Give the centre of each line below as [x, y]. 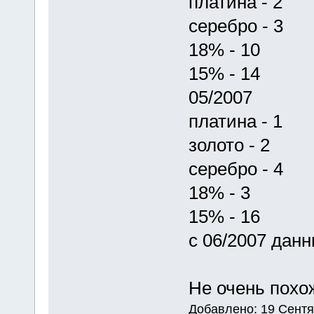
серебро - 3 [235, 26]
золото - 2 [229, 145]
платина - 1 [235, 121]
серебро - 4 [235, 169]
